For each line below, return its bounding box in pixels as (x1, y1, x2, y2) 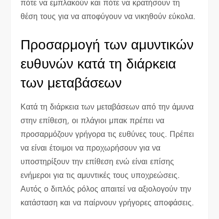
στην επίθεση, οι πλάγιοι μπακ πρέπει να (21, 114, 165, 126)
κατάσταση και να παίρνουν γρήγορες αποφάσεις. (21, 197, 195, 208)
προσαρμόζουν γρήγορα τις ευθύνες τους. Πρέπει (21, 128, 195, 140)
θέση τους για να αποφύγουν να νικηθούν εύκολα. (21, 10, 196, 22)
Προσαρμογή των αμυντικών (21, 34, 194, 55)
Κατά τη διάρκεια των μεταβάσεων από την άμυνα (21, 101, 194, 112)
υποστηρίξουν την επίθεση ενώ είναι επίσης (21, 155, 175, 167)
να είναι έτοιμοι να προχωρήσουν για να (21, 142, 161, 153)
